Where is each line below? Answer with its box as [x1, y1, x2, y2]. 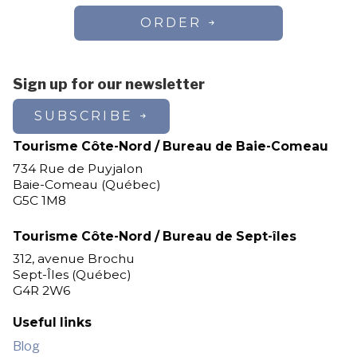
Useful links [12, 314, 92, 330]
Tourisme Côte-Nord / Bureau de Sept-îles [12, 228, 296, 244]
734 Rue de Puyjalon [12, 161, 143, 177]
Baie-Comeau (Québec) [12, 177, 161, 193]
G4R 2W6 [12, 282, 70, 298]
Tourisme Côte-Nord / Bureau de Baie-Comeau [12, 138, 328, 154]
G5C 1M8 [12, 193, 66, 209]
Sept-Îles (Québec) [12, 266, 131, 282]
